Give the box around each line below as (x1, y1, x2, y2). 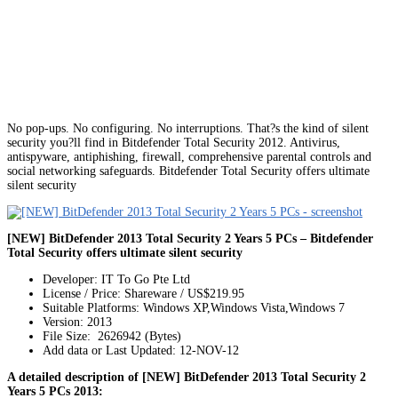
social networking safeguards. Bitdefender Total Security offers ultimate (7, 163, 370, 178)
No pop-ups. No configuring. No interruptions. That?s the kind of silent (7, 121, 369, 135)
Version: (43, 314, 84, 329)
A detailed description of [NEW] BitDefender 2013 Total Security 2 (7, 370, 366, 384)
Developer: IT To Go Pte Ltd (43, 272, 190, 286)
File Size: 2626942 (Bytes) (43, 329, 181, 343)
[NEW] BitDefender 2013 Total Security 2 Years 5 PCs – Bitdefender (7, 231, 373, 245)
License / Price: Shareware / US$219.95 (43, 286, 244, 300)
